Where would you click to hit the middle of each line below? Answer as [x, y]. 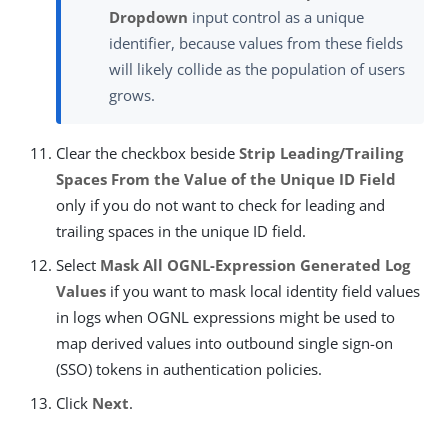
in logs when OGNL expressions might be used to [225, 317]
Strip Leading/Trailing [321, 153]
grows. [132, 95]
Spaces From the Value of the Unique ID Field [226, 179]
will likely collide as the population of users [257, 69]
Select [78, 265]
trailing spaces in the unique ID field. [181, 231]
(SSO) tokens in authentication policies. [189, 369]
